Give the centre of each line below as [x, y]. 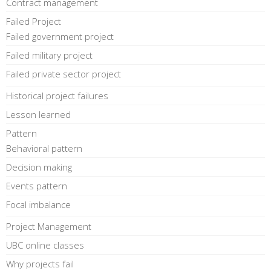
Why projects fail [40, 264]
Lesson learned [38, 114]
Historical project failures [57, 96]
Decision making [39, 167]
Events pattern [37, 186]
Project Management [49, 226]
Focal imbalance [38, 204]
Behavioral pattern [44, 148]
